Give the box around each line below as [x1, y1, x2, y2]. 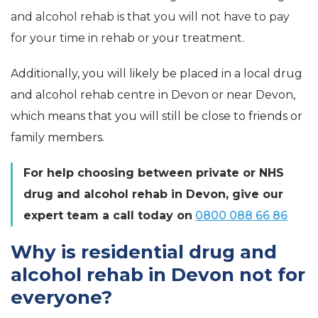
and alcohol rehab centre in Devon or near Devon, [11, 88, 295, 102]
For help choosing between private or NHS [23, 166, 284, 180]
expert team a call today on [23, 209, 192, 223]
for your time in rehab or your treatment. [11, 31, 244, 45]
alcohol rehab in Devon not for [11, 263, 305, 287]
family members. [11, 131, 104, 145]
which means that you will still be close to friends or [11, 109, 302, 124]
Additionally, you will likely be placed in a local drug [11, 67, 302, 81]
